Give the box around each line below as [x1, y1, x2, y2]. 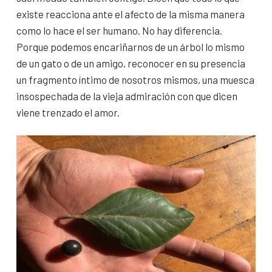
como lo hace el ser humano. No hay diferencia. [16, 24, 222, 36]
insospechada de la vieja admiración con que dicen [16, 89, 237, 102]
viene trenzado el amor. [16, 106, 120, 118]
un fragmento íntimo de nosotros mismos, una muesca [16, 73, 254, 86]
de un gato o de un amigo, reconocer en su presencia [16, 56, 245, 69]
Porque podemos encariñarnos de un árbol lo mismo [16, 40, 245, 53]
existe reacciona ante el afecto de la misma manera [16, 7, 245, 20]
